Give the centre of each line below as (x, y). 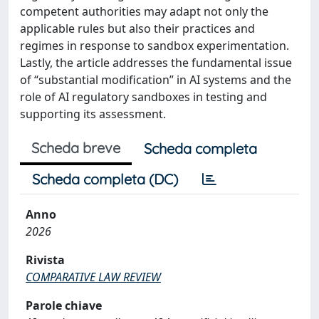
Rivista (45, 260)
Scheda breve (76, 147)
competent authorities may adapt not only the (144, 11)
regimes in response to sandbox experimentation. (155, 45)
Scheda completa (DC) (105, 179)
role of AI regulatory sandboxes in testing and (143, 96)
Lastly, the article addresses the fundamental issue (156, 62)
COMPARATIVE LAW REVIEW (93, 277)
